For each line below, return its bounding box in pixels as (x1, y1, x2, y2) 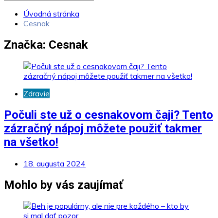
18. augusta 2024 (23, 158, 86, 168)
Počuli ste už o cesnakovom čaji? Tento (4, 108, 213, 122)
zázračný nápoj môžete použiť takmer (4, 121, 202, 135)
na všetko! (4, 135, 58, 149)
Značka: (4, 37, 49, 52)
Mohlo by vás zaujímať (4, 178, 123, 192)
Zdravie (23, 88, 50, 98)
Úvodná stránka (23, 9, 79, 18)
